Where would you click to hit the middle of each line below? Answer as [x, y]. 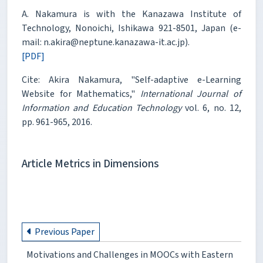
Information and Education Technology [102, 108]
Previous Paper [64, 232]
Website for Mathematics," [81, 94]
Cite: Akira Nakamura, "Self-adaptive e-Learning [131, 80]
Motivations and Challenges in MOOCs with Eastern [130, 255]
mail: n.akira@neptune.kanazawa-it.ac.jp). [106, 42]
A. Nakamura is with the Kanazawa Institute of [131, 14]
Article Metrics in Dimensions [90, 163]
